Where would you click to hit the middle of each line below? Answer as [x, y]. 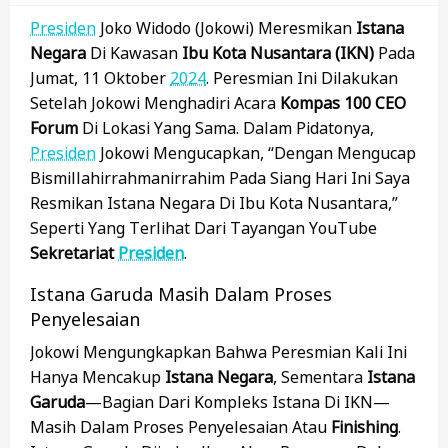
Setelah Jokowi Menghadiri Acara [155, 103]
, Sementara [320, 377]
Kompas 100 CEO [343, 103]
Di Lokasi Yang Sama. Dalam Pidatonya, [226, 128]
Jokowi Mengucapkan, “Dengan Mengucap [256, 153]
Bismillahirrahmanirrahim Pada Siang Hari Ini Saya [220, 178]
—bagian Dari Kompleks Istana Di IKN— [237, 402]
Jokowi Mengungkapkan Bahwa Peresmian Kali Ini [218, 352]
